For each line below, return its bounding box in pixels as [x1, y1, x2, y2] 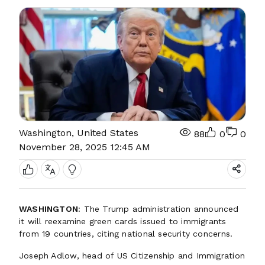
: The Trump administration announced [78, 204, 239, 214]
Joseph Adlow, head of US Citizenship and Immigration [19, 251, 245, 260]
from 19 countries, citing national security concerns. [19, 229, 233, 238]
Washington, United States [19, 127, 138, 138]
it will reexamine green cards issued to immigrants [19, 216, 227, 226]
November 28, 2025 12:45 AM [19, 141, 150, 153]
